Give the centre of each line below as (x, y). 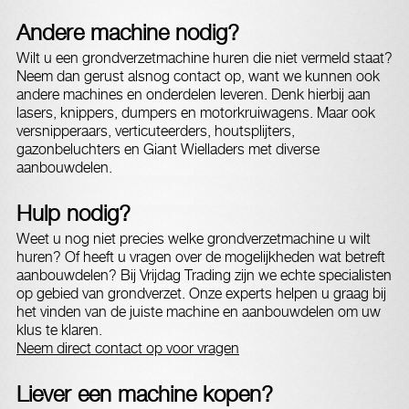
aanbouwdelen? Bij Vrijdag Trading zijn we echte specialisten (204, 275)
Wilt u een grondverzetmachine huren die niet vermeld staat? (204, 58)
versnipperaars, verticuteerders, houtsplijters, (156, 131)
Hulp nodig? (73, 213)
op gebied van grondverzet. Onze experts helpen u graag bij (201, 294)
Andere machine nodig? (128, 32)
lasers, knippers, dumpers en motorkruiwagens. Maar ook (196, 113)
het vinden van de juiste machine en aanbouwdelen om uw (199, 312)
